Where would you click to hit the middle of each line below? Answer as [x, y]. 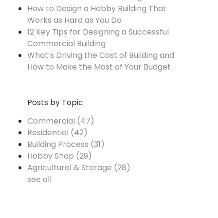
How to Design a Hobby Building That [97, 9]
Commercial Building [66, 44]
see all [39, 180]
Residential [49, 133]
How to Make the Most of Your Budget [99, 67]
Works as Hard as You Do [74, 20]
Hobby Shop [51, 156]
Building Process [59, 145]
